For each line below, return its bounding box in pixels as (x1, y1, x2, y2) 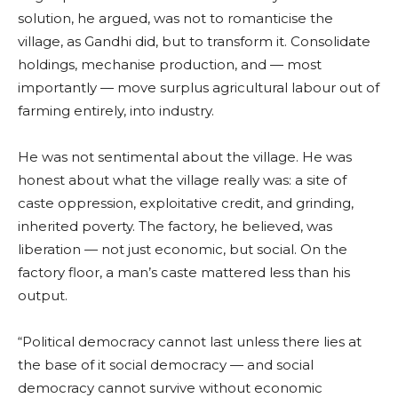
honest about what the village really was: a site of (18, 171, 346, 188)
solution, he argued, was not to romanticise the (18, 9, 333, 27)
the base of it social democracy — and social (18, 355, 314, 373)
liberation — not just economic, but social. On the (18, 240, 347, 258)
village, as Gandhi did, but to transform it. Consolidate (18, 32, 370, 50)
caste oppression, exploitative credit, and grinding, (18, 194, 354, 211)
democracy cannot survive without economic (18, 378, 322, 396)
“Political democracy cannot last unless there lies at (18, 332, 362, 350)
